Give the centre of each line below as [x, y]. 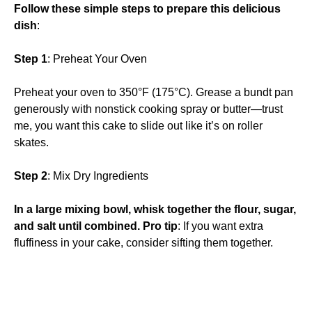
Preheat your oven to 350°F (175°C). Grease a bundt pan [154, 92]
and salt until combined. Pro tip [96, 226]
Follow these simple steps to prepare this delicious [147, 8]
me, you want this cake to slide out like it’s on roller [138, 125]
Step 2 [31, 175]
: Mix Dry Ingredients [98, 175]
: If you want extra [220, 226]
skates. [31, 142]
